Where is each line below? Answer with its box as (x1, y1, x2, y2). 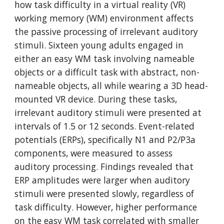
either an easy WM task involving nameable (14, 52, 195, 64)
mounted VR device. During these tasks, (14, 93, 177, 105)
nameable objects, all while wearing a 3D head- (14, 79, 208, 91)
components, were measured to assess (14, 147, 173, 159)
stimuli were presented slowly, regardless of (14, 187, 194, 199)
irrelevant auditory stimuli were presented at (14, 106, 202, 118)
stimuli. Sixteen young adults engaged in (14, 39, 184, 51)
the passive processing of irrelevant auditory (14, 25, 198, 37)
